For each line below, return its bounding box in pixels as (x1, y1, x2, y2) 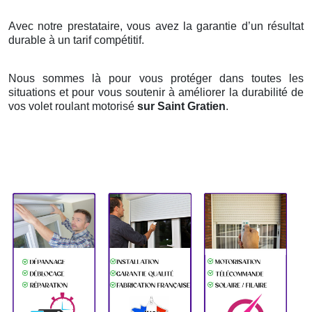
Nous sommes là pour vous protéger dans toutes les (8, 72, 304, 85)
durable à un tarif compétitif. (8, 34, 144, 47)
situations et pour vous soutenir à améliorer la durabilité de (8, 86, 304, 99)
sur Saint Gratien (137, 100, 226, 113)
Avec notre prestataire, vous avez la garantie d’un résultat (8, 20, 304, 33)
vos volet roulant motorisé (8, 100, 137, 113)
